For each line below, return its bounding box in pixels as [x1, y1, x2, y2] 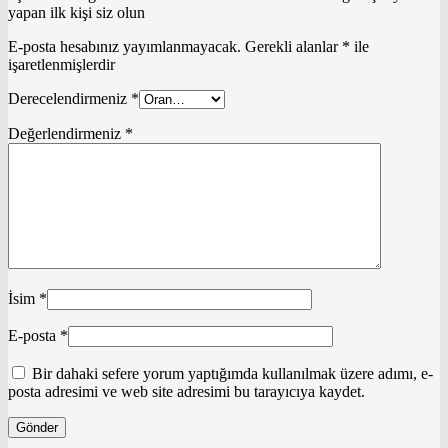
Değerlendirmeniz [8, 124, 125, 142]
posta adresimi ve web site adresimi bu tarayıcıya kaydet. [8, 382, 365, 400]
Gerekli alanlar [245, 37, 342, 55]
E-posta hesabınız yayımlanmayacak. [8, 37, 241, 55]
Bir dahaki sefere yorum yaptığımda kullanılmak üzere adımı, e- [32, 364, 433, 382]
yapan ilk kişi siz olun [8, 3, 145, 21]
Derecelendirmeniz [8, 89, 131, 107]
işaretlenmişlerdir [8, 55, 115, 73]
